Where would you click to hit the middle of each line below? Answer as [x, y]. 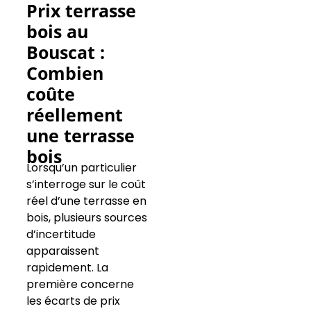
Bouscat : [65, 52]
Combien [65, 73]
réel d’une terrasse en [86, 201]
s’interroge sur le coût [86, 185]
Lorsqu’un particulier [81, 168]
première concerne [80, 285]
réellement [74, 115]
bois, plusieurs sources [86, 218]
